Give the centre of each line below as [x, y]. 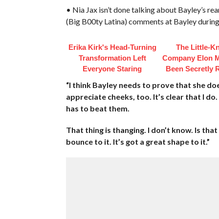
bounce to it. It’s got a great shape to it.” [138, 141]
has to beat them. [98, 108]
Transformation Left [112, 58]
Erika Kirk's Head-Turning [112, 47]
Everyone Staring [112, 68]
